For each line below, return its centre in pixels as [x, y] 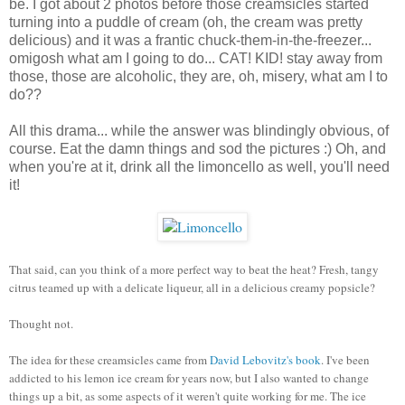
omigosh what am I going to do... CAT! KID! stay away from [196, 58]
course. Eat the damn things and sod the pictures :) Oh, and [198, 148]
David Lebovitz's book [265, 359]
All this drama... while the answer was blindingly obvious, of [199, 130]
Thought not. [41, 323]
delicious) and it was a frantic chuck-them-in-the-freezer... [190, 40]
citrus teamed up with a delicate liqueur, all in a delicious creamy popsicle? [192, 287]
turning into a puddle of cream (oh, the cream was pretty [186, 22]
